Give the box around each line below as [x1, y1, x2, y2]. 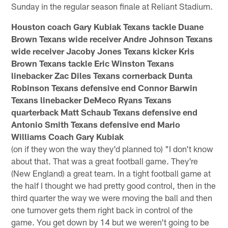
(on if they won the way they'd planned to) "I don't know [11, 143, 214, 154]
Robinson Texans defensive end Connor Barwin [11, 82, 198, 93]
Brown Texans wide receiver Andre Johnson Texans [11, 33, 213, 44]
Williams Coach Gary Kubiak [11, 131, 124, 141]
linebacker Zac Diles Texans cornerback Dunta [11, 70, 193, 80]
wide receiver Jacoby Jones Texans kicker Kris [11, 45, 195, 56]
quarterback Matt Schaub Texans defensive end [11, 106, 198, 117]
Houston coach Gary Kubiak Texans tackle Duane [11, 21, 204, 32]
